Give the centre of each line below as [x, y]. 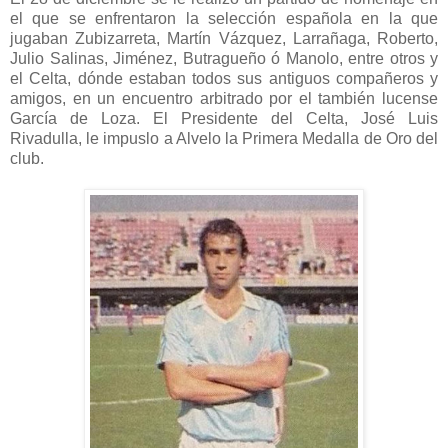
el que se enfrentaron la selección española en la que [224, 18]
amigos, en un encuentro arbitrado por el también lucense [224, 98]
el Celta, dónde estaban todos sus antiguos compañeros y [224, 78]
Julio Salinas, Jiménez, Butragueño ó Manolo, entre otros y [224, 58]
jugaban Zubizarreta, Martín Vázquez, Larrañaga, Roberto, [224, 38]
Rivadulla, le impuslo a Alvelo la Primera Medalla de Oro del [224, 138]
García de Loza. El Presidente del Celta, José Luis [224, 118]
